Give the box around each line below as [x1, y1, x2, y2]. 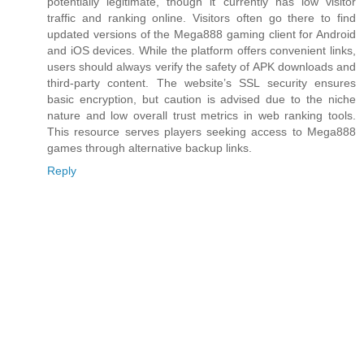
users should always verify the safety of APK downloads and [47, 60, 356, 74]
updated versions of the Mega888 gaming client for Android [47, 28, 356, 41]
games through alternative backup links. [47, 141, 252, 155]
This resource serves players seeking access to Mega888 [47, 125, 356, 139]
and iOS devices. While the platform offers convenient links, [47, 44, 356, 58]
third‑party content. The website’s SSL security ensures [47, 76, 356, 90]
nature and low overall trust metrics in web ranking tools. [47, 109, 356, 123]
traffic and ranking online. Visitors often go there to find [47, 11, 356, 25]
